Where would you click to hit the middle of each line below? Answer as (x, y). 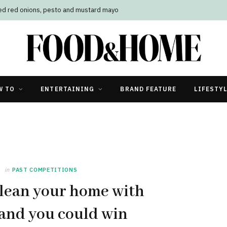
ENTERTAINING (68, 89)
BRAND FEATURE (148, 89)
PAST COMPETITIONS (45, 169)
